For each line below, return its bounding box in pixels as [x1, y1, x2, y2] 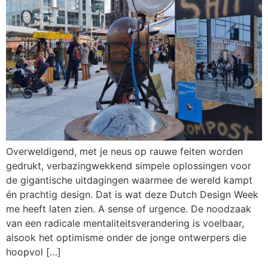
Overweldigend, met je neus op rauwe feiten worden [6, 145, 243, 157]
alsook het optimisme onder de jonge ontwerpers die [6, 231, 246, 243]
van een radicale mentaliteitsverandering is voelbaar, [6, 217, 244, 229]
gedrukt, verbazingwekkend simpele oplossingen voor [6, 159, 251, 172]
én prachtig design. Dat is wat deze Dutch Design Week [6, 188, 258, 200]
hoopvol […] [6, 245, 61, 258]
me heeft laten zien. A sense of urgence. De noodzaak [6, 202, 251, 215]
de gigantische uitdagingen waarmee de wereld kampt [6, 173, 252, 186]
